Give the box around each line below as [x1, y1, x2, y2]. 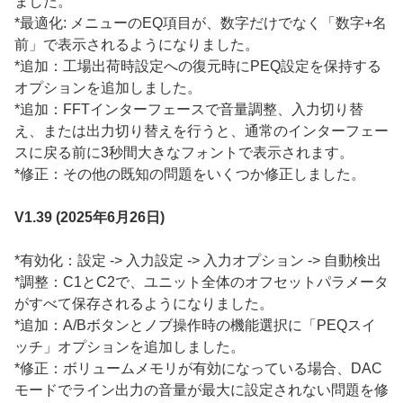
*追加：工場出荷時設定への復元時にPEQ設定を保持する [14, 58, 381, 75]
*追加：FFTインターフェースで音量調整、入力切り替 [14, 102, 363, 118]
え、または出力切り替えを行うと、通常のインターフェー [14, 123, 389, 139]
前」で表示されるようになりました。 [14, 37, 259, 53]
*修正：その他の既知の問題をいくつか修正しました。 [14, 166, 365, 183]
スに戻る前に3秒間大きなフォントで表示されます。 [14, 145, 354, 161]
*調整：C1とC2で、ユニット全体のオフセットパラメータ [14, 274, 389, 291]
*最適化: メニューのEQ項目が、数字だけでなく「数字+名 [14, 15, 387, 31]
